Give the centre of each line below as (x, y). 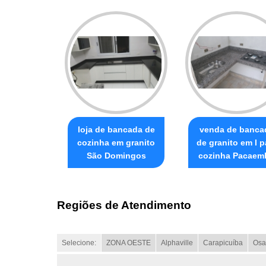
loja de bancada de (116, 129)
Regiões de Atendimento (124, 205)
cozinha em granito (116, 142)
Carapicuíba (223, 243)
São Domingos (116, 155)
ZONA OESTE (129, 243)
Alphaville (177, 243)
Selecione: (79, 243)
